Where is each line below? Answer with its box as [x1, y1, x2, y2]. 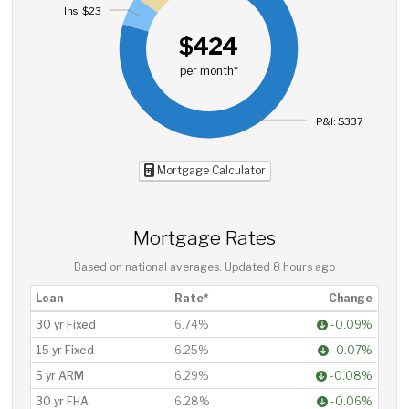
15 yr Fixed [36, 343, 95, 357]
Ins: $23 [64, 5, 102, 18]
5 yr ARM [36, 369, 85, 383]
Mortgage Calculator [153, 163, 266, 177]
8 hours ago [273, 261, 335, 274]
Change [329, 291, 373, 305]
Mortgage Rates [133, 226, 276, 249]
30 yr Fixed [36, 318, 97, 331]
